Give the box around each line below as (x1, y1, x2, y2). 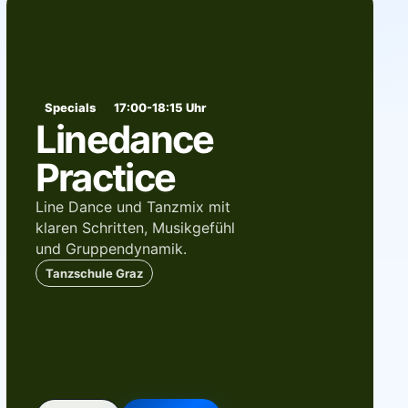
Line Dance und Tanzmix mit (35, 197, 230, 216)
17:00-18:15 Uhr (113, 99, 206, 115)
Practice (35, 154, 176, 200)
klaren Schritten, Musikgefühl (35, 218, 235, 237)
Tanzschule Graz (45, 265, 143, 280)
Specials (44, 99, 96, 115)
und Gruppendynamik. (35, 239, 187, 258)
